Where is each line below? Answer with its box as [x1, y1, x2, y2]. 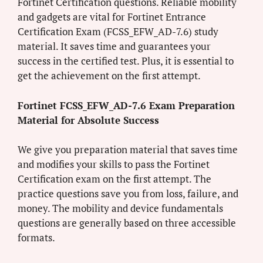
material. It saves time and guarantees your [18, 39, 211, 53]
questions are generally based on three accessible [18, 216, 236, 230]
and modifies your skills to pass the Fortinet [18, 157, 210, 171]
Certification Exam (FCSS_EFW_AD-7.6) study [18, 25, 218, 39]
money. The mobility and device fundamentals [18, 201, 223, 215]
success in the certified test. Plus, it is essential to [18, 54, 234, 68]
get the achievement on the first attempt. [18, 69, 201, 83]
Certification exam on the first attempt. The [18, 172, 211, 186]
